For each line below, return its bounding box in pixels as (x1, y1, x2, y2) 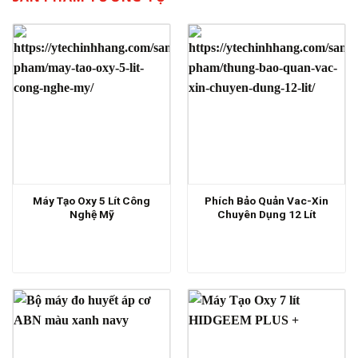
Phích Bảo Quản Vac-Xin (205, 194, 328, 208)
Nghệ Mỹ (69, 208, 114, 221)
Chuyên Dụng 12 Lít (217, 208, 316, 221)
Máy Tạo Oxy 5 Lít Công (33, 194, 150, 208)
